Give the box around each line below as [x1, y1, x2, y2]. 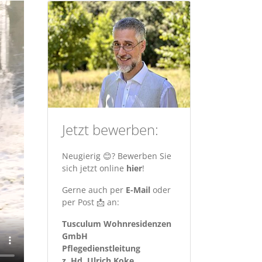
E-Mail [126, 184, 150, 196]
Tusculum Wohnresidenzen [62, 218, 171, 230]
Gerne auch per [62, 184, 126, 196]
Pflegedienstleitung [62, 243, 140, 254]
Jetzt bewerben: [62, 120, 158, 140]
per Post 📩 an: [62, 196, 122, 208]
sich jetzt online [62, 163, 126, 174]
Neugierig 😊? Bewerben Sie [62, 150, 171, 162]
